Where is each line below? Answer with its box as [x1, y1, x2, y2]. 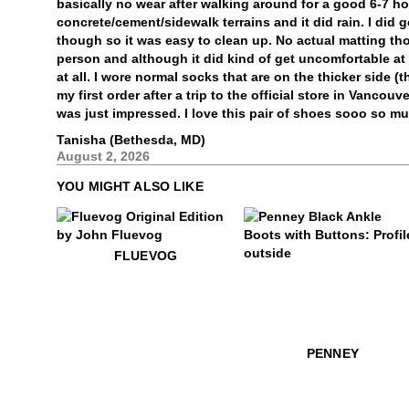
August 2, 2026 [57, 149, 150, 163]
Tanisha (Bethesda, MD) [57, 132, 205, 147]
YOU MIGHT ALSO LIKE [57, 179, 204, 194]
